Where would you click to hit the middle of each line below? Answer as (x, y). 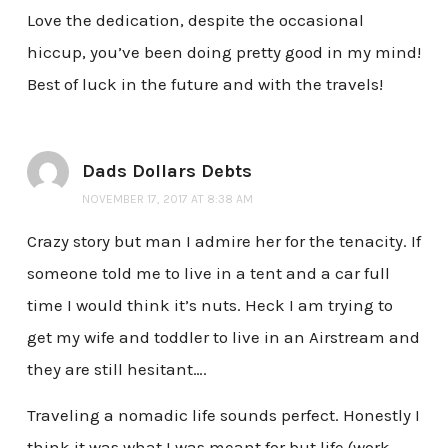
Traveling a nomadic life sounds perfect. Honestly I (223, 414)
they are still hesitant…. (116, 369)
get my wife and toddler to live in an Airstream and (223, 337)
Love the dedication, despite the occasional (195, 20)
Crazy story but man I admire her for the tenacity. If (223, 241)
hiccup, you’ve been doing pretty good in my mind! (223, 52)
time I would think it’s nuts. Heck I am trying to (209, 305)
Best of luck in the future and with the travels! (204, 84)
